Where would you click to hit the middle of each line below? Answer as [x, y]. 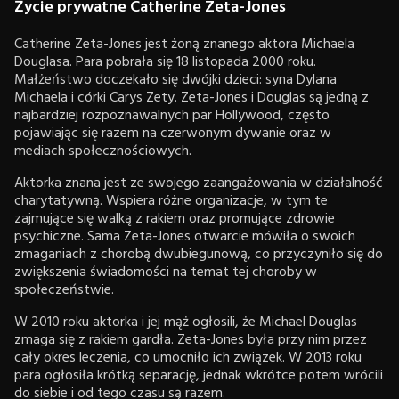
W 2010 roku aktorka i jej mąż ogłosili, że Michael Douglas [186, 322]
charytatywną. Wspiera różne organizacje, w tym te [171, 201]
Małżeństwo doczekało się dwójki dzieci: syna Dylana [175, 80]
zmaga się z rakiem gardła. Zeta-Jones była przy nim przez [191, 340]
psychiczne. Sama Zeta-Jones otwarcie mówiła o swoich [185, 236]
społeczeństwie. [64, 290]
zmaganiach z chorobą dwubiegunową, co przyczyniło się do [199, 254]
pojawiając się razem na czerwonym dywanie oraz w [173, 133]
